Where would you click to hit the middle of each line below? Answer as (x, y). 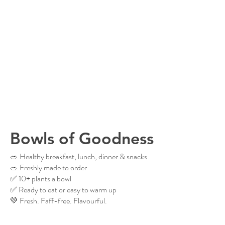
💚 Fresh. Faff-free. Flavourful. (59, 200)
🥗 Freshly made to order (48, 167)
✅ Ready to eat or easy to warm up (63, 189)
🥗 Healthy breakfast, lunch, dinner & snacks (79, 156)
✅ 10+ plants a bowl (41, 178)
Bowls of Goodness (82, 138)
